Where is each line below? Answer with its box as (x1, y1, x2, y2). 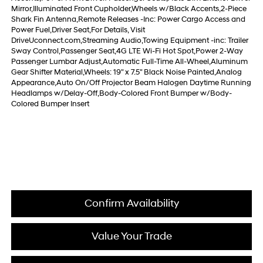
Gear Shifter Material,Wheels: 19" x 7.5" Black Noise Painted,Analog (11, 68, 242, 77)
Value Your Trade (91, 230, 172, 244)
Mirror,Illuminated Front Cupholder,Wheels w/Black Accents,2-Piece (11, 4, 247, 14)
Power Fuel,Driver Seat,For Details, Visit (11, 25, 145, 35)
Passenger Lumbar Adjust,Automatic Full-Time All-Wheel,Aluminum (11, 57, 248, 67)
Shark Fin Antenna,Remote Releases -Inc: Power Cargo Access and (11, 15, 245, 25)
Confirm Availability (84, 197, 179, 211)
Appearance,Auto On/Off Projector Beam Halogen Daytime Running (11, 78, 251, 88)
